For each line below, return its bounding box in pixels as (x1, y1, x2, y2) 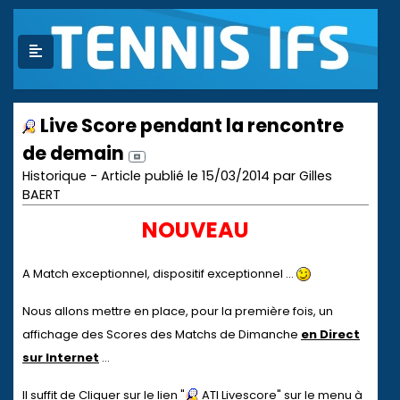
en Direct (301, 326, 360, 343)
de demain (22, 140, 124, 166)
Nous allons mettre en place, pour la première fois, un (22, 303, 333, 320)
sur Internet (22, 349, 99, 366)
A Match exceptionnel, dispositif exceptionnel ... (22, 265, 296, 282)
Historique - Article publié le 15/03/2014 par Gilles (22, 167, 332, 185)
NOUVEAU (142, 215, 249, 245)
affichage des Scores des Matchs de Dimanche (22, 326, 301, 343)
